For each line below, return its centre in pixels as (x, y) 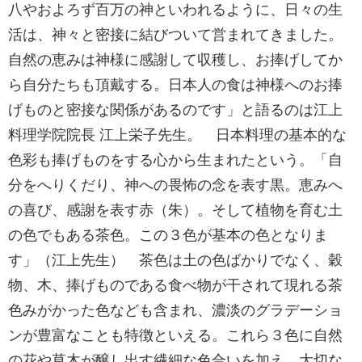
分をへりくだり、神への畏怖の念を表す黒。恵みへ (175, 185)
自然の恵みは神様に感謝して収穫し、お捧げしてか (175, 60)
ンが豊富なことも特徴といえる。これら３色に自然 (175, 335)
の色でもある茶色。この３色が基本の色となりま (168, 235)
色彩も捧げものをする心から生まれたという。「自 (175, 160)
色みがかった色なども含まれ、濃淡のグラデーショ (175, 310)
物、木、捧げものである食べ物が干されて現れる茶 (175, 285)
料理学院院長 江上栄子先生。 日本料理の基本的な (177, 135)
